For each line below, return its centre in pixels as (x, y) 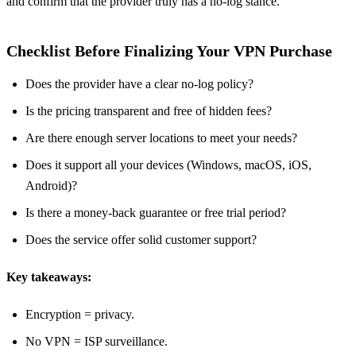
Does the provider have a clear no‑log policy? (139, 83)
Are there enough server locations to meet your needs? (161, 137)
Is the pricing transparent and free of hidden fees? (149, 110)
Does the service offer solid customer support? (141, 239)
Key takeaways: (49, 277)
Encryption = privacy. (80, 314)
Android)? (51, 185)
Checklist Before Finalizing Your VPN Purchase (169, 50)
